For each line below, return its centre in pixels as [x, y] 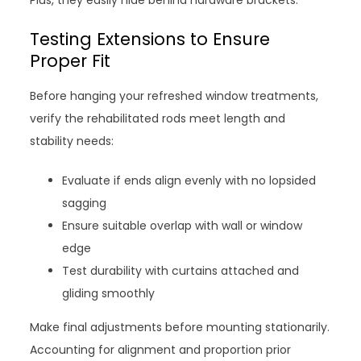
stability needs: [72, 141]
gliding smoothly [109, 294]
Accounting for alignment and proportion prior [161, 350]
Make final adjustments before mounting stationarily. [180, 328]
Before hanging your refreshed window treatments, [174, 96]
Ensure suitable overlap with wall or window [183, 226]
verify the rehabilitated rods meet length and [158, 119]
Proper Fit [71, 61]
